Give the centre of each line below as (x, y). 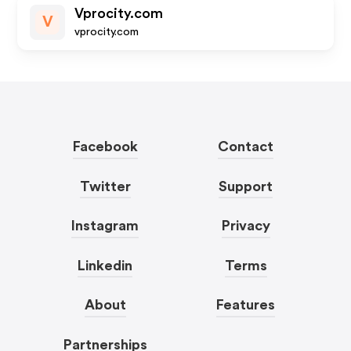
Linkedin (105, 265)
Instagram (105, 226)
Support (246, 186)
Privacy (246, 226)
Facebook (105, 147)
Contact (246, 147)
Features (246, 305)
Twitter (105, 186)
